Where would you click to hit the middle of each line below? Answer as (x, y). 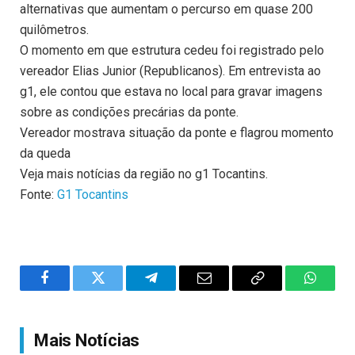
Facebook (71, 290)
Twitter (117, 290)
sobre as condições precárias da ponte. (129, 113)
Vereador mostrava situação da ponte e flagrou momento (177, 133)
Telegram (177, 290)
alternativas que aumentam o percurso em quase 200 (166, 10)
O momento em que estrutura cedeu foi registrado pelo (172, 51)
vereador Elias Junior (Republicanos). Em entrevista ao (170, 71)
